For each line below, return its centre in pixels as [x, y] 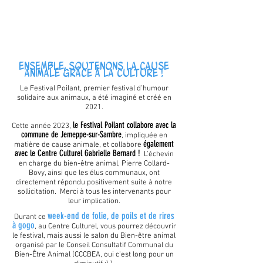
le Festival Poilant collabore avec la [124, 125]
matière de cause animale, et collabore [79, 145]
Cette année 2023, [42, 127]
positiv [97, 183]
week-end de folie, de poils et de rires [111, 216]
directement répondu [50, 183]
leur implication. [94, 202]
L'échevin [159, 155]
